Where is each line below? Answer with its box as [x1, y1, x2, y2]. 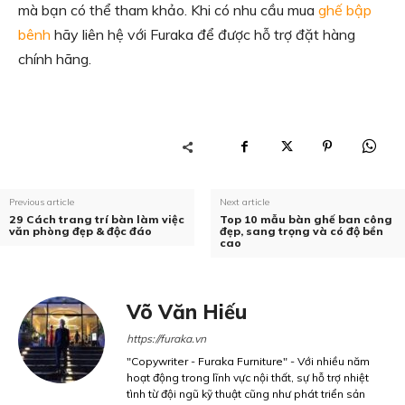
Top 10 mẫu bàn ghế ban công [219, 212, 392, 226]
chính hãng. [18, 50, 91, 68]
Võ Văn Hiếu [127, 299, 247, 325]
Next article [219, 196, 269, 208]
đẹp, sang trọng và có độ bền [219, 224, 383, 238]
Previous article [9, 196, 74, 208]
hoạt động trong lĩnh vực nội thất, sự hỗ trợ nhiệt [127, 371, 369, 384]
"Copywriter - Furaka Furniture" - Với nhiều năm [127, 354, 370, 368]
